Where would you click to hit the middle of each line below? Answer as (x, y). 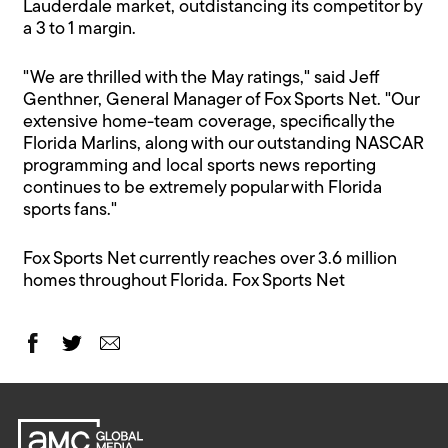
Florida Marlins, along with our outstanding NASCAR (224, 145)
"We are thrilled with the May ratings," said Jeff (201, 79)
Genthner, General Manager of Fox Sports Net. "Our (221, 101)
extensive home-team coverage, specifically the (209, 123)
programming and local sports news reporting (200, 167)
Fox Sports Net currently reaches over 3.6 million (210, 260)
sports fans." (70, 211)
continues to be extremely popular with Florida (203, 189)
